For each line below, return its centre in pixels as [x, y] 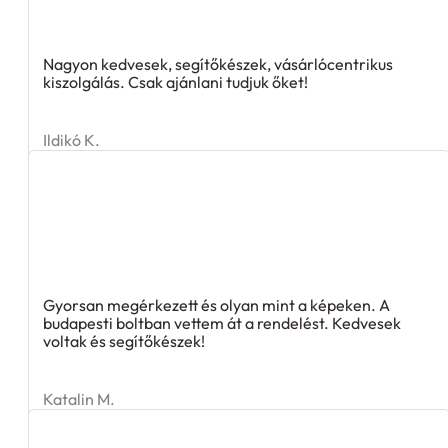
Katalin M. [79, 399]
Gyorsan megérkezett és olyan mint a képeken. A [216, 305]
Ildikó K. [71, 140]
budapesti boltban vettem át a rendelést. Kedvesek [222, 323]
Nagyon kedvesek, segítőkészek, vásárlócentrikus [218, 64]
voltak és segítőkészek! [124, 341]
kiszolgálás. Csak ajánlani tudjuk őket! [175, 82]
